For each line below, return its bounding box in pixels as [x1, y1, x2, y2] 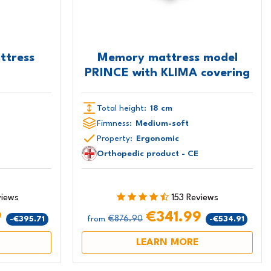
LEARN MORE [136, 238, 199, 247]
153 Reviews [171, 194, 218, 203]
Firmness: [97, 119, 132, 128]
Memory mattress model [97, 51, 238, 64]
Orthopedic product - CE [97, 149, 199, 158]
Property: [97, 134, 133, 143]
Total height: [97, 103, 147, 113]
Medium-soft [135, 119, 189, 128]
